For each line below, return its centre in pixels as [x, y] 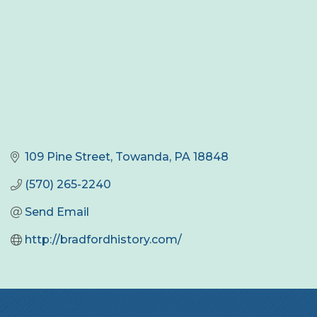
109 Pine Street [68, 157]
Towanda [142, 157]
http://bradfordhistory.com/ [103, 240]
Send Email [57, 212]
